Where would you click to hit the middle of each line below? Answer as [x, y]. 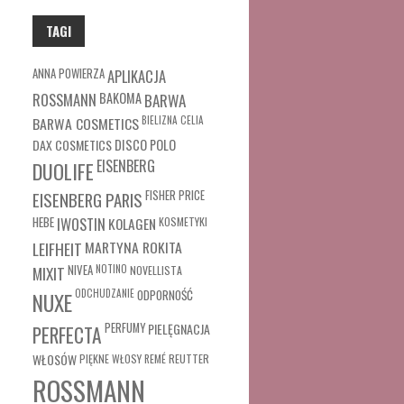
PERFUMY [125, 328]
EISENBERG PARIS [87, 200]
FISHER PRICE [175, 195]
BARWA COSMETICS [86, 124]
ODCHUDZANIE [105, 293]
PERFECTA [67, 335]
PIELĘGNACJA [179, 329]
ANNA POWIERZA [69, 73]
